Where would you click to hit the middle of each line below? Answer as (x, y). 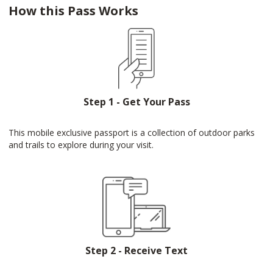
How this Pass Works (73, 11)
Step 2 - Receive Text (136, 250)
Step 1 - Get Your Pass (136, 102)
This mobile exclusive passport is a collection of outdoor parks (132, 133)
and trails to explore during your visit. (81, 145)
